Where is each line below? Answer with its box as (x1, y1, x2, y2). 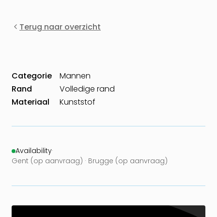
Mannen (60, 70, 91, 82)
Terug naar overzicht (19, 21, 101, 32)
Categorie (12, 70, 52, 82)
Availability (15, 146, 52, 156)
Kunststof (60, 96, 95, 108)
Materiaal (12, 96, 49, 108)
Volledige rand (60, 83, 115, 95)
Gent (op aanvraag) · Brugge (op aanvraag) (12, 156, 168, 166)
